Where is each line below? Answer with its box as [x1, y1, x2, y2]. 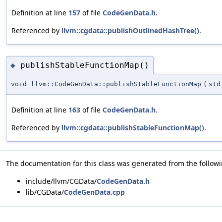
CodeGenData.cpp [64, 187, 125, 197]
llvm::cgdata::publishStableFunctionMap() [61, 123, 204, 133]
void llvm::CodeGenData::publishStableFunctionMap [11, 80, 201, 88]
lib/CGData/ [26, 187, 64, 197]
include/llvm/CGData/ [26, 176, 97, 186]
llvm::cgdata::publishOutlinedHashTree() [61, 25, 199, 35]
